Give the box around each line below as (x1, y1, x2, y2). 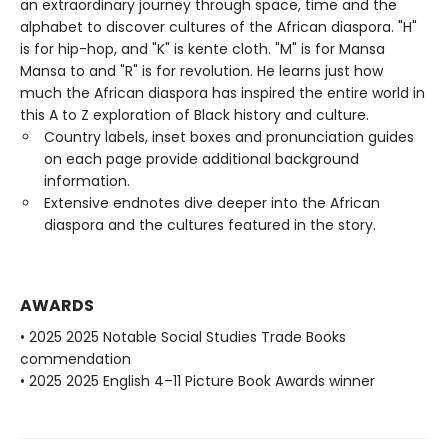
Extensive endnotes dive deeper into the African (44, 193, 380, 213)
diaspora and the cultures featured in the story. (44, 215, 376, 235)
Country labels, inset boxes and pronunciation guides (44, 127, 414, 147)
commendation (20, 349, 131, 369)
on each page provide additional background (44, 149, 359, 169)
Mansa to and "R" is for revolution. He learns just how (20, 61, 383, 81)
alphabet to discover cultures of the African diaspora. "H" (20, 17, 417, 37)
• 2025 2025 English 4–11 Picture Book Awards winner (20, 371, 375, 391)
